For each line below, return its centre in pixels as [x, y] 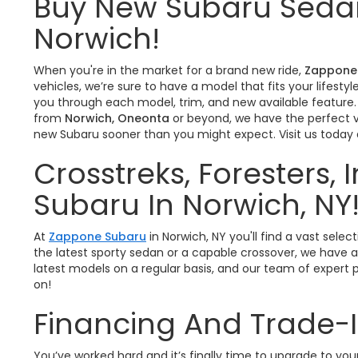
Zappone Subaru [97, 236]
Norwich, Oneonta [117, 118]
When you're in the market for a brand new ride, [167, 70]
